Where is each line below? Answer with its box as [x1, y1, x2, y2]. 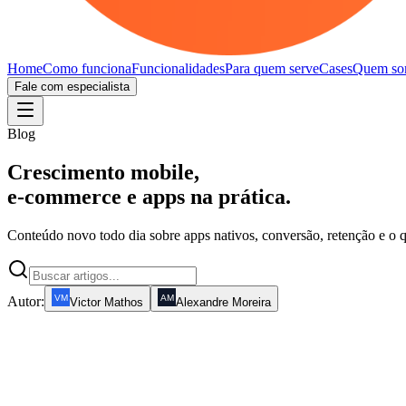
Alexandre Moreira [176, 295, 271, 309]
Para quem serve [225, 61, 319, 76]
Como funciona [43, 61, 131, 76]
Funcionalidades [131, 61, 225, 76]
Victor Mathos [70, 295, 143, 309]
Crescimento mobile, [7, 159, 199, 184]
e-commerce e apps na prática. [7, 184, 291, 208]
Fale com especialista [14, 80, 130, 93]
